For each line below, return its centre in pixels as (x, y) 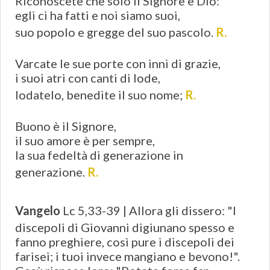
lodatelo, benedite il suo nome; (100, 95)
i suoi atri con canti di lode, (88, 78)
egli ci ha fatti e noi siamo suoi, (98, 15)
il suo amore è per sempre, (85, 141)
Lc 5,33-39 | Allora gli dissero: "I (148, 211)
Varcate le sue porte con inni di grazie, (118, 64)
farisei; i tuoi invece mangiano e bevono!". (127, 256)
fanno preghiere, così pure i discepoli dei (125, 242)
